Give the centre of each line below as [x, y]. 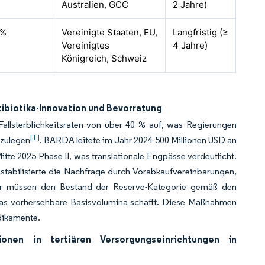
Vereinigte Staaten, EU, [110, 32]
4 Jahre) [190, 45]
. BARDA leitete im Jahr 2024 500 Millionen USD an [138, 140]
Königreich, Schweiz [104, 58]
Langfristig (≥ [201, 32]
